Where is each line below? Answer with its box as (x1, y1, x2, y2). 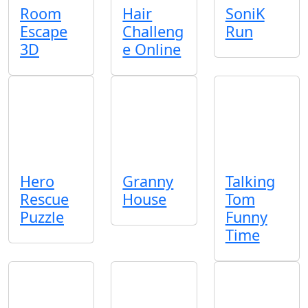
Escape (20, 21, 67, 42)
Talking (225, 170, 275, 191)
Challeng (122, 21, 184, 42)
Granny (122, 170, 174, 191)
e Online (122, 39, 181, 60)
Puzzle (20, 206, 64, 227)
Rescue (20, 188, 69, 209)
